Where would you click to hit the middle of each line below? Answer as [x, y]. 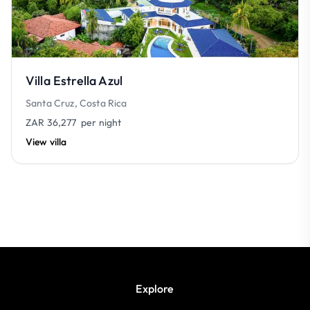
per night [99, 122]
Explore [155, 289]
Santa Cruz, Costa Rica [76, 103]
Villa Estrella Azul [74, 81]
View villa [46, 142]
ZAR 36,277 [51, 122]
